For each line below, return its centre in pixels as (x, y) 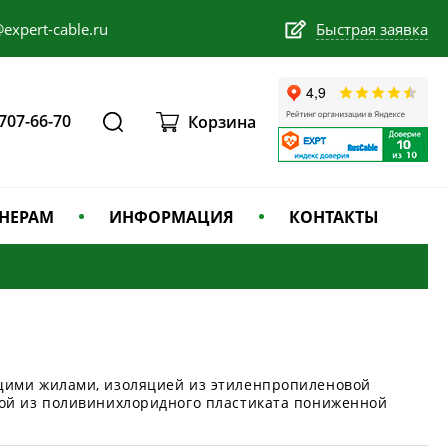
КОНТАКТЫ (334, 217)
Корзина (222, 122)
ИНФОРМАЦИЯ (171, 217)
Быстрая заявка (372, 29)
